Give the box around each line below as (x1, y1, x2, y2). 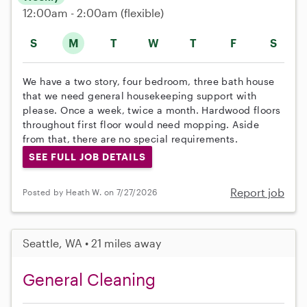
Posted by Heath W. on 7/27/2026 (23, 187, 158, 197)
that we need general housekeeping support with (23, 89, 257, 101)
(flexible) (121, 5, 164, 19)
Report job (230, 185, 284, 199)
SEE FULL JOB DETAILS (28, 150, 146, 162)
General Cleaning (23, 269, 156, 289)
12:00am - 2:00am (23, 5, 121, 19)
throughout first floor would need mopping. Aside (23, 118, 260, 130)
